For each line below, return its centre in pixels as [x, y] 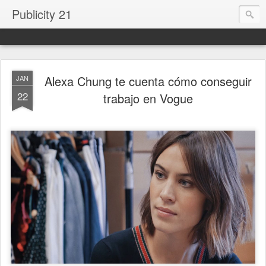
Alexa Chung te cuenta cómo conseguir [148, 81]
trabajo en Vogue [148, 98]
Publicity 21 [42, 14]
